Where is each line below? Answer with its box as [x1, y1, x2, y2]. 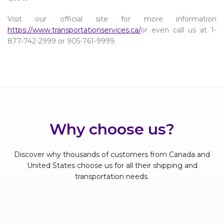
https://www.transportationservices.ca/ [7, 25, 140, 35]
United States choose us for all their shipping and [26, 161, 197, 170]
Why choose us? [49, 120, 174, 139]
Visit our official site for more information [7, 14, 216, 24]
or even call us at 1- [140, 25, 216, 35]
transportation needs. [75, 172, 149, 181]
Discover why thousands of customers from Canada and [14, 150, 210, 159]
